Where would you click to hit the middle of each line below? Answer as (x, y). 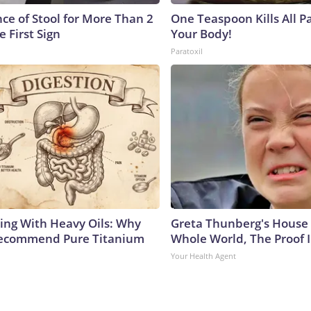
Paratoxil (187, 51)
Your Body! (201, 33)
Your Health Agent (203, 255)
